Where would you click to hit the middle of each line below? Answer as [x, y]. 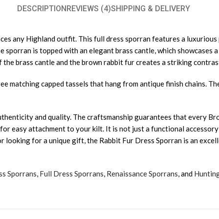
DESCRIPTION [42, 9]
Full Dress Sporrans [72, 174]
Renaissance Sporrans [142, 174]
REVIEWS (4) [89, 9]
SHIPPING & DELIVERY [151, 9]
